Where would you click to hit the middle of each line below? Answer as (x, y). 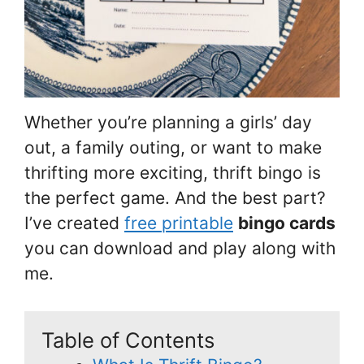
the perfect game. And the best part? (175, 197)
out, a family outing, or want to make (173, 147)
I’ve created (74, 223)
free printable (179, 223)
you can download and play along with (180, 248)
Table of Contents (128, 340)
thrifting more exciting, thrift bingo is (173, 172)
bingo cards (287, 223)
